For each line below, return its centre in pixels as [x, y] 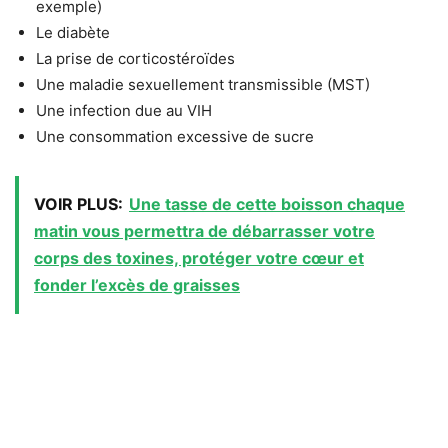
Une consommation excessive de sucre [175, 136]
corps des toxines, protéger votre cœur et [199, 257]
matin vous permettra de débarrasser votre [204, 230]
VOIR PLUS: [78, 203]
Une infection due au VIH [124, 110]
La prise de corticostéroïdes [135, 58]
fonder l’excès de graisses [137, 284]
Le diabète [73, 32]
